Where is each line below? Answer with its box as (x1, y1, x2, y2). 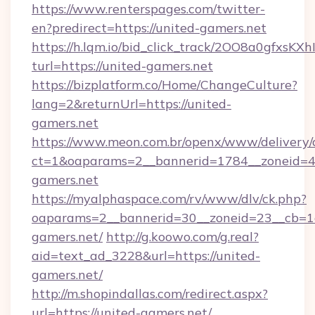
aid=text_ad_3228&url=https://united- (32, 247, 260, 264)
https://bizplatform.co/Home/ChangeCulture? (32, 77, 297, 93)
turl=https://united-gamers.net (32, 58, 213, 74)
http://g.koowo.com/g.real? (106, 229, 259, 245)
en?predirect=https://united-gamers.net (32, 20, 266, 36)
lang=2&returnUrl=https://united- (32, 96, 231, 112)
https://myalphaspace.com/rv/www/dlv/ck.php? (32, 191, 307, 207)
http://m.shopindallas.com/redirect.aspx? (32, 285, 268, 302)
